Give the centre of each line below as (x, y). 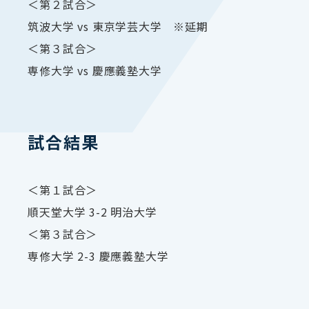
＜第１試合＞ (63, 190)
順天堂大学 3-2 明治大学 (92, 212)
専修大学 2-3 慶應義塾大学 (98, 256)
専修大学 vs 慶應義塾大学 (95, 71)
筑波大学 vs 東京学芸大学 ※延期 (118, 27)
